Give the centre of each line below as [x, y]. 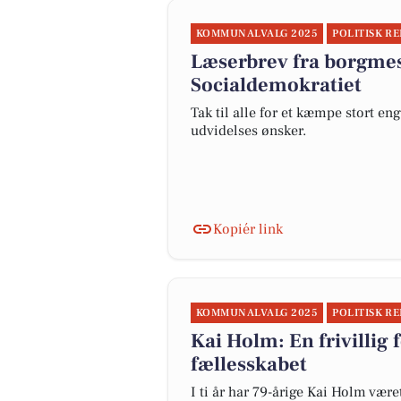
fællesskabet [249, 364]
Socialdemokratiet [276, 85]
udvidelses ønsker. [248, 131]
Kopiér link [248, 229]
